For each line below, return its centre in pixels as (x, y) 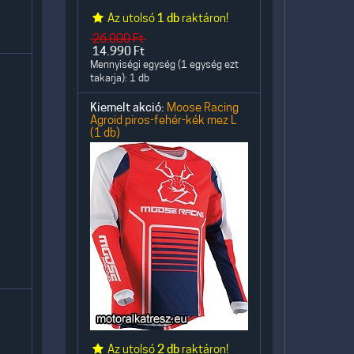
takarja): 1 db (120, 78)
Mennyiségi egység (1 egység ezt (164, 64)
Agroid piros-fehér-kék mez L (163, 120)
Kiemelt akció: (127, 107)
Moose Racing (203, 107)
